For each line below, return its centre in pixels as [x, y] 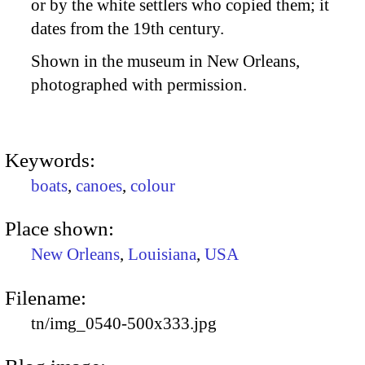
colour [153, 185]
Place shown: [59, 229]
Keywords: [50, 160]
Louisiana [162, 255]
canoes [99, 185]
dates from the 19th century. [128, 29]
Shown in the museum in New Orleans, [165, 61]
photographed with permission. [139, 84]
